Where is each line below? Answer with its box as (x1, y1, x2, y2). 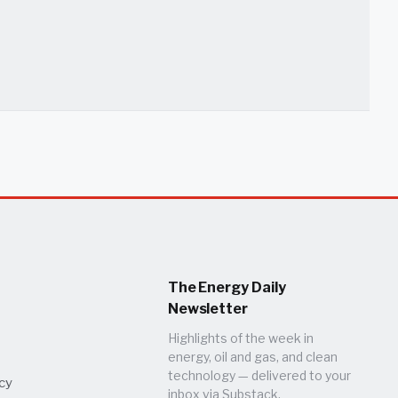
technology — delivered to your (167, 367, 351, 383)
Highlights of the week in (167, 330, 314, 346)
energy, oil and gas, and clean (167, 348, 338, 364)
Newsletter (167, 299, 248, 317)
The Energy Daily (167, 278, 286, 296)
